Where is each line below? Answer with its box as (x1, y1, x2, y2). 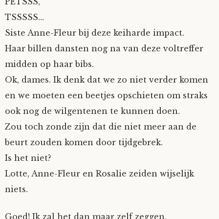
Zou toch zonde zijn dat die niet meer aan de (5, 122, 197, 131)
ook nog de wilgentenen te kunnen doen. (5, 106, 180, 116)
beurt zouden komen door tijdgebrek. (5, 137, 163, 147)
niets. (5, 184, 28, 194)
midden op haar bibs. (5, 59, 94, 69)
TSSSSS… (5, 12, 44, 22)
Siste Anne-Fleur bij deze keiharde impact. (5, 28, 184, 38)
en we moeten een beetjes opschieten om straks (5, 90, 208, 100)
